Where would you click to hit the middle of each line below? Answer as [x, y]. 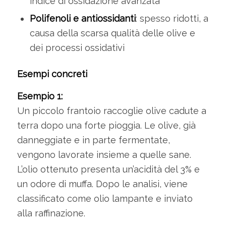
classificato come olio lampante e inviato [105, 198]
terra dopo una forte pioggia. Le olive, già [106, 125]
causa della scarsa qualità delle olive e [112, 33]
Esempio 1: [40, 96]
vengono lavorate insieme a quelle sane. [104, 154]
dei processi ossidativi [77, 47]
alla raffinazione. [51, 213]
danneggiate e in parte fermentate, [93, 140]
